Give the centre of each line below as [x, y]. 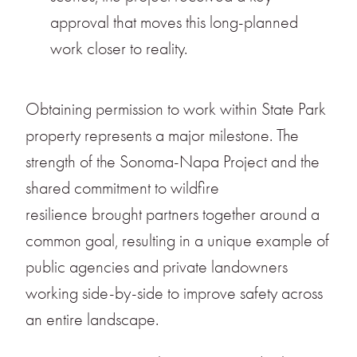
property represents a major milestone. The [162, 136]
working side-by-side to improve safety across [174, 294]
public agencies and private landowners [157, 267]
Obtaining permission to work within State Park [176, 110]
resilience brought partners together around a [173, 215]
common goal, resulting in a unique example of [177, 241]
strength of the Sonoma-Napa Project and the [173, 162]
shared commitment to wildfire [122, 188]
